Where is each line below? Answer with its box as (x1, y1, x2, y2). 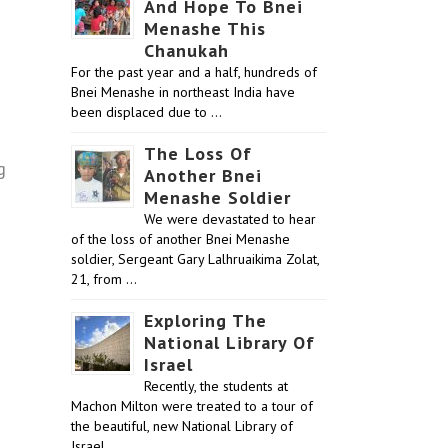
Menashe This (144, 17, 266, 40)
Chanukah (144, 39, 229, 62)
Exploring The (144, 309, 267, 332)
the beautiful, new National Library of (71, 417, 293, 435)
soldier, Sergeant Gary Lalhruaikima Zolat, (71, 250, 319, 268)
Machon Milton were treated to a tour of (71, 397, 313, 415)
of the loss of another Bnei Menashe (71, 230, 290, 248)
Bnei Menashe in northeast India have (71, 83, 295, 101)
